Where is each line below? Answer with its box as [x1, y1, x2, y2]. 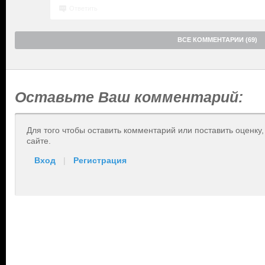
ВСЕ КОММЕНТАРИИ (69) [177, 36, 257, 43]
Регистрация [73, 156, 127, 165]
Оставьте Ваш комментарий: [15, 89, 243, 105]
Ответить [69, 5, 98, 12]
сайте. [27, 136, 51, 146]
